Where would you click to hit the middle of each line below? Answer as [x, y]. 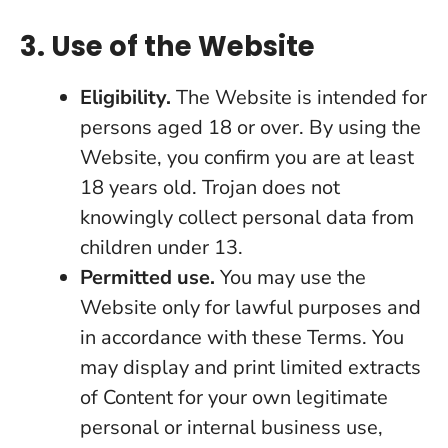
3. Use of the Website [167, 46]
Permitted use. [147, 277]
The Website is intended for [299, 97]
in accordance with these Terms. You [242, 337]
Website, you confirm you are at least [247, 157]
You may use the [290, 277]
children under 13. [161, 247]
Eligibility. [125, 97]
